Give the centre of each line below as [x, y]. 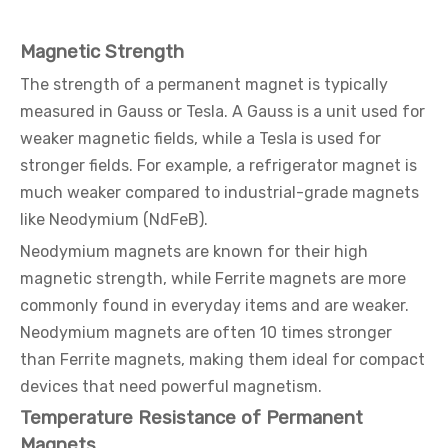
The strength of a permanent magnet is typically [204, 84]
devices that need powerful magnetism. [171, 386]
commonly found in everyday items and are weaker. [214, 305]
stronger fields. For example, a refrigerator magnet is [218, 165]
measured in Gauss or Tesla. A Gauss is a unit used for [222, 111]
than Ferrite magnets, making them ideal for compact [222, 359]
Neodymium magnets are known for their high [194, 251]
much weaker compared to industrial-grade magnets [219, 192]
